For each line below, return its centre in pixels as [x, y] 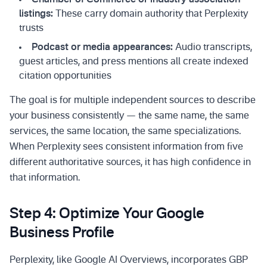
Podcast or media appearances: [102, 48]
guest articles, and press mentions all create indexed [134, 62]
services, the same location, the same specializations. [125, 132]
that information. [45, 178]
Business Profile [62, 234]
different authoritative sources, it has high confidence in [130, 163]
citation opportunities [65, 76]
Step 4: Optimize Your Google [107, 215]
